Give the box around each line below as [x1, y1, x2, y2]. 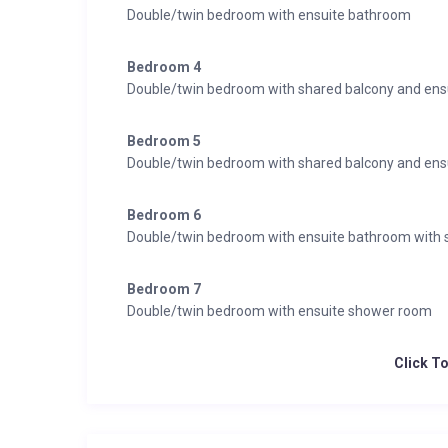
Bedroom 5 [127, 133, 201, 149]
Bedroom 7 [127, 281, 201, 297]
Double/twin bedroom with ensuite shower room [127, 303, 432, 319]
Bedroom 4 [127, 59, 201, 75]
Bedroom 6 [127, 207, 201, 223]
